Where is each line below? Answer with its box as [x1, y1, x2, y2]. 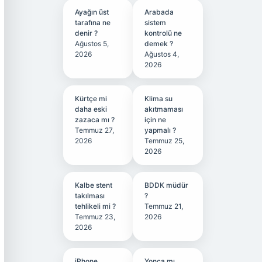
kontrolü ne [144, 29, 182, 37]
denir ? [74, 29, 98, 37]
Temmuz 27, [74, 126, 114, 135]
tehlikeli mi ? [74, 202, 116, 211]
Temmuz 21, [144, 202, 184, 211]
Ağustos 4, [144, 50, 180, 58]
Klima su [144, 94, 173, 103]
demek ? [144, 39, 174, 48]
